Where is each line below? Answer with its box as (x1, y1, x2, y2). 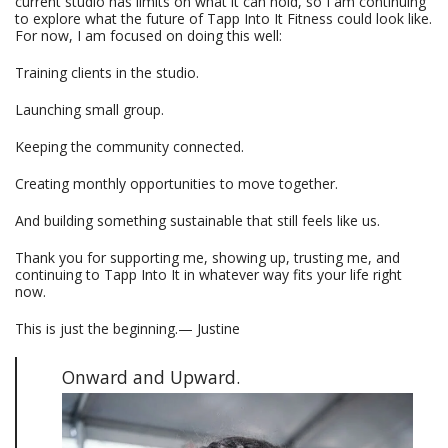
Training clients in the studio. (15, 62, 199, 82)
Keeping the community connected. (15, 136, 244, 156)
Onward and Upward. (62, 364, 240, 389)
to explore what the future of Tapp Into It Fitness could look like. (15, 8, 432, 28)
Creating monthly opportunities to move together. (15, 173, 338, 193)
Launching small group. (15, 99, 164, 119)
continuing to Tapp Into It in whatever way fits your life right (15, 264, 402, 284)
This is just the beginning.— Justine (15, 318, 240, 338)
